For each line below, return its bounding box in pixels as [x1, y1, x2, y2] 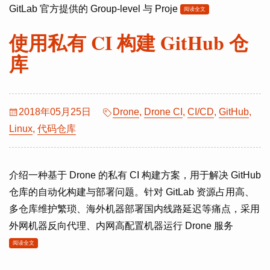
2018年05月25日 [19, 107, 91, 117]
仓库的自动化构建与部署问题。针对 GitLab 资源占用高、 [9, 187, 254, 197]
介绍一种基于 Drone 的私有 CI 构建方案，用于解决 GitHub [9, 170, 261, 180]
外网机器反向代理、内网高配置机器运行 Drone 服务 [9, 221, 233, 231]
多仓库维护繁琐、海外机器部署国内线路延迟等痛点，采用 [9, 204, 260, 214]
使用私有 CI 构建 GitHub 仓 [9, 28, 248, 57]
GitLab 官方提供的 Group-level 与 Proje [9, 4, 180, 14]
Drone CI [144, 107, 183, 117]
